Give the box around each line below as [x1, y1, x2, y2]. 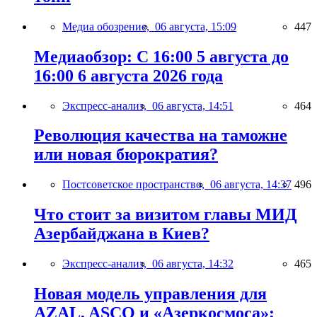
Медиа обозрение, [62, 20, 155, 33]
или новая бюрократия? [34, 145, 218, 164]
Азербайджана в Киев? [34, 224, 209, 243]
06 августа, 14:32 [152, 258, 234, 270]
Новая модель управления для [34, 284, 267, 304]
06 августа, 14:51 [152, 99, 234, 112]
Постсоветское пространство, [62, 178, 210, 191]
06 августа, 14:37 [210, 178, 292, 191]
